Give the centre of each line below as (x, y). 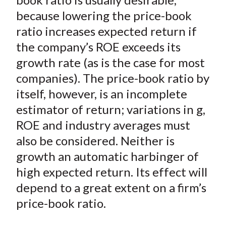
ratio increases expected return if (106, 31)
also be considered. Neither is (95, 141)
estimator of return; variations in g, (110, 109)
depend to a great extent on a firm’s (111, 188)
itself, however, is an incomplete (101, 94)
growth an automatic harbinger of (107, 156)
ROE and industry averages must (103, 125)
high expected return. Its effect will (111, 172)
